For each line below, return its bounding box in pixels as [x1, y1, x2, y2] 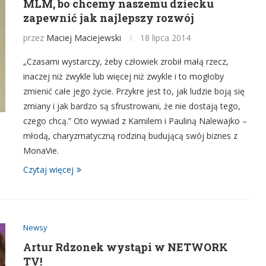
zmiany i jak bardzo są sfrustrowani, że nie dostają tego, [23, 100, 240, 112]
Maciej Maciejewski [46, 32, 121, 43]
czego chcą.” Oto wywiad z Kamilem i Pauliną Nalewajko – [23, 115, 247, 126]
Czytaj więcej [23, 164, 74, 175]
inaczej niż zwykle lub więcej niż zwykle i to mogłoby [23, 71, 224, 82]
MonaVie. [23, 145, 59, 156]
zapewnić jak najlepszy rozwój [23, 11, 194, 25]
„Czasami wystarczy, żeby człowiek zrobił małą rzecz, [23, 56, 229, 67]
